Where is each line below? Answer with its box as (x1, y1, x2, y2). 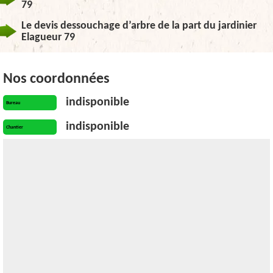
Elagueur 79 (21, 32, 75, 43)
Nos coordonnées (3, 72, 110, 87)
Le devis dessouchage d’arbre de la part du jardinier (21, 20, 257, 32)
